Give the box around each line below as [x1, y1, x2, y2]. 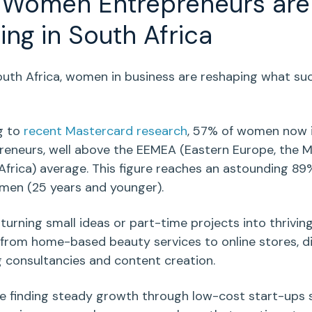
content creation [114, 252, 213, 270]
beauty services [109, 233, 201, 251]
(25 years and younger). [23, 179, 167, 196]
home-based [31, 233, 106, 251]
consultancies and [1, 252, 114, 270]
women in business [65, 68, 175, 86]
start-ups [248, 288, 305, 305]
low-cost [192, 288, 245, 305]
